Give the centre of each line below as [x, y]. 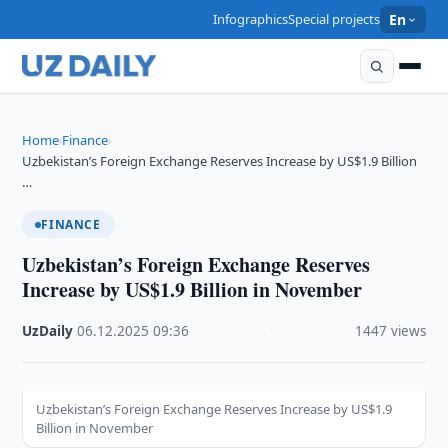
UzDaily [48, 331]
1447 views [390, 331]
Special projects [334, 19]
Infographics [251, 19]
